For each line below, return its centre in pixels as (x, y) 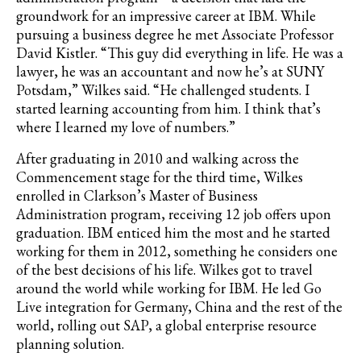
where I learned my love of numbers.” (126, 127)
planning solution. (70, 344)
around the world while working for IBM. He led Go (169, 288)
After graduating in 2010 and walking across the (158, 159)
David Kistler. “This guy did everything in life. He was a (180, 53)
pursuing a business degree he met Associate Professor (175, 35)
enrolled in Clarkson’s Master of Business (137, 196)
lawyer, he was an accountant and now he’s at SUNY (170, 72)
